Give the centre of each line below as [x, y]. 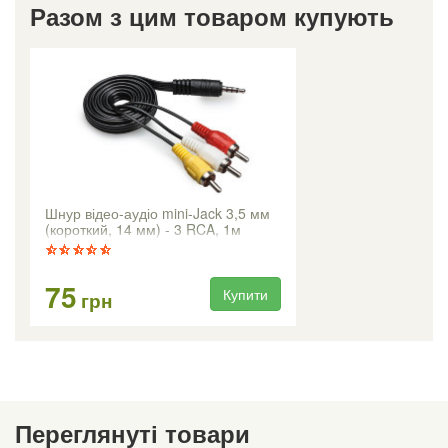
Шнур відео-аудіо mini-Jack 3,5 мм [157, 213]
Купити [245, 294]
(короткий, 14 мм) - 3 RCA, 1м [143, 229]
